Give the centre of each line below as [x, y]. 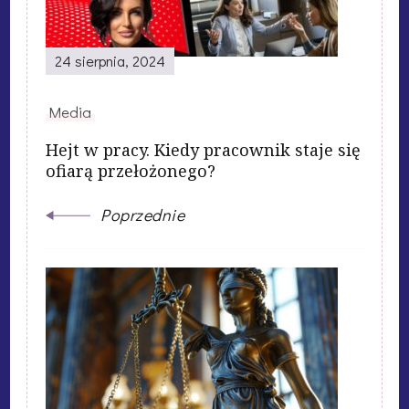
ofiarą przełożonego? [131, 170]
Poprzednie [142, 214]
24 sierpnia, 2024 [110, 60]
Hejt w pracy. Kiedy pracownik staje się [203, 149]
